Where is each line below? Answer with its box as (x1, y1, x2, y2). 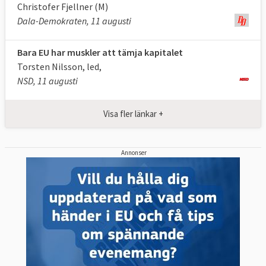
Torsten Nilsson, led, (17, 61, 102, 73)
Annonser (121, 148, 147, 157)
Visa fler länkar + (103, 107, 163, 119)
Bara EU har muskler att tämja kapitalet (17, 46, 183, 59)
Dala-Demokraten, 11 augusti (17, 15, 131, 27)
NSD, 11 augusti (17, 75, 78, 87)
